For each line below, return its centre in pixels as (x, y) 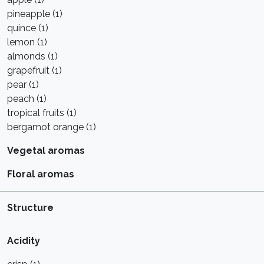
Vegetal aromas (46, 151)
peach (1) (27, 99)
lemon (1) (27, 42)
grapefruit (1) (34, 70)
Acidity (24, 241)
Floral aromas (41, 174)
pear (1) (23, 85)
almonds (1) (32, 56)
